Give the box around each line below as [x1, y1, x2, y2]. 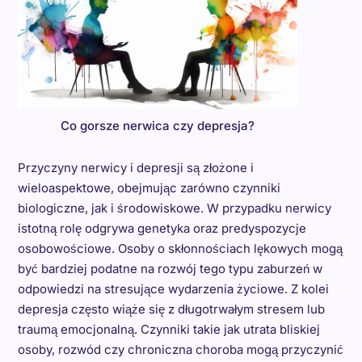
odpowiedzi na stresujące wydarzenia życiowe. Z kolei [17, 281, 329, 297]
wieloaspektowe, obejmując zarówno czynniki [17, 180, 280, 196]
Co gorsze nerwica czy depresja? [60, 118, 255, 134]
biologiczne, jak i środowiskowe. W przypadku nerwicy [17, 200, 331, 217]
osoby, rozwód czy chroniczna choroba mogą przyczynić [17, 342, 343, 358]
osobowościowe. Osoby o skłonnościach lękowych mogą [17, 241, 343, 257]
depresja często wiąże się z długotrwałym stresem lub [17, 301, 325, 318]
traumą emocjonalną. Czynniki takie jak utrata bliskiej [17, 322, 320, 338]
